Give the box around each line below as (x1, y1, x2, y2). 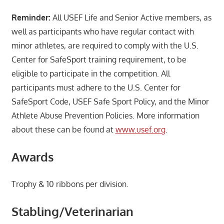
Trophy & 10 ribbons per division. (11, 178, 128, 189)
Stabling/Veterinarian (11, 203, 133, 219)
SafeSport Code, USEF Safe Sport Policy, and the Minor (11, 96, 209, 106)
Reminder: (11, 12, 52, 22)
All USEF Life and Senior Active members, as (52, 12, 211, 22)
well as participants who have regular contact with (11, 26, 194, 36)
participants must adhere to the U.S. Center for (11, 82, 180, 92)
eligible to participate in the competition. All (11, 68, 170, 78)
